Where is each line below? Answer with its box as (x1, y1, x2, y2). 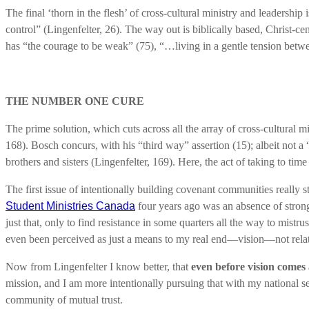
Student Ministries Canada (6, 199, 135, 212)
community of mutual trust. (6, 293, 123, 306)
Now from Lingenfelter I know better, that (6, 260, 191, 272)
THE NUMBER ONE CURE (6, 94, 144, 107)
